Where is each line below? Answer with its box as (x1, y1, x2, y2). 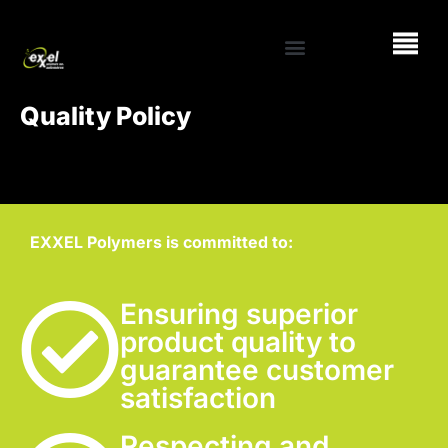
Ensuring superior (120, 297, 358, 331)
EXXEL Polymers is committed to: (30, 232, 293, 252)
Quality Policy (20, 101, 191, 131)
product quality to (120, 325, 356, 359)
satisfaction (120, 381, 276, 415)
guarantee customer (120, 353, 394, 387)
